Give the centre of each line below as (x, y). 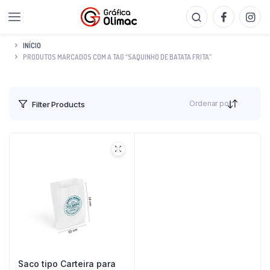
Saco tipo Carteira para (67, 264)
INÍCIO (32, 45)
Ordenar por (210, 103)
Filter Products (58, 104)
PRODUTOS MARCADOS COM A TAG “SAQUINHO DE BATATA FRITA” (117, 57)
